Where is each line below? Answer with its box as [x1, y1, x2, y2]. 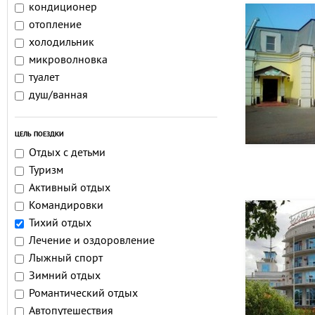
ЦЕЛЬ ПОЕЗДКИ [15, 130, 64, 139]
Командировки [29, 199, 103, 213]
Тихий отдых [29, 217, 91, 231]
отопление [29, 18, 82, 32]
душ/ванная [29, 89, 88, 103]
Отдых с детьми [29, 146, 105, 160]
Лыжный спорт [29, 252, 103, 266]
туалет [29, 71, 59, 85]
